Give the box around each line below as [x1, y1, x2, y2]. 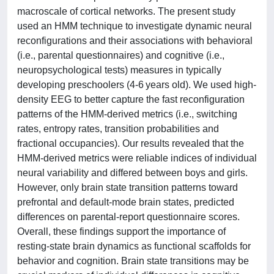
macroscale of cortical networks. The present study [17, 6, 235, 17]
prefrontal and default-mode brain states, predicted [17, 196, 234, 207]
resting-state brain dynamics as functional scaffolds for [17, 240, 251, 251]
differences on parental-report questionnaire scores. [17, 211, 240, 222]
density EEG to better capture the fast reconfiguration [17, 94, 245, 105]
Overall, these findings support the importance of [17, 226, 226, 237]
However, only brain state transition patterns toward [17, 182, 238, 193]
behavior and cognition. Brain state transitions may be [17, 255, 249, 266]
